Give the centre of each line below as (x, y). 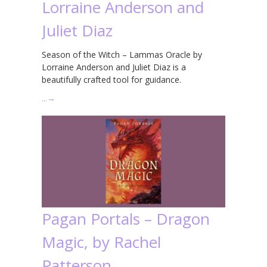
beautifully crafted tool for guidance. (111, 79)
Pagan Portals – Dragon (126, 218)
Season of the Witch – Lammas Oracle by (122, 54)
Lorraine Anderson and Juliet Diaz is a (114, 67)
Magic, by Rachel (101, 242)
